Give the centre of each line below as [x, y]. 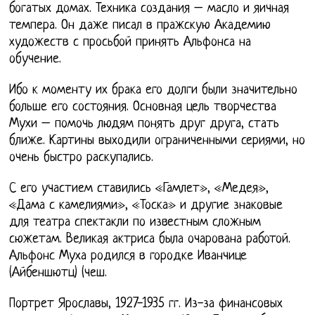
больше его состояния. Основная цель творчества [143, 107]
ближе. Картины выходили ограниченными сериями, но [157, 141]
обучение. [36, 59]
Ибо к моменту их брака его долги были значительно [154, 90]
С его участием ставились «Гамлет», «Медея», [139, 188]
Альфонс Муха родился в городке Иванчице [128, 256]
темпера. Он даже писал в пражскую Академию [140, 25]
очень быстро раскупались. [82, 157]
